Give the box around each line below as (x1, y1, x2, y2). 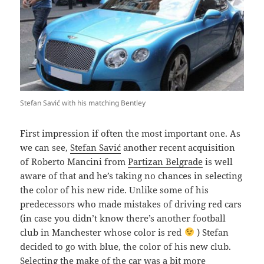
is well (203, 155, 233, 167)
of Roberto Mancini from (20, 155, 128, 167)
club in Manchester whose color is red (20, 226, 184, 238)
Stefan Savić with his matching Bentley (20, 97, 146, 108)
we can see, (20, 141, 71, 153)
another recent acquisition (121, 141, 236, 153)
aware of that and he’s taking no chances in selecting (20, 169, 243, 181)
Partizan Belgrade (128, 155, 203, 167)
